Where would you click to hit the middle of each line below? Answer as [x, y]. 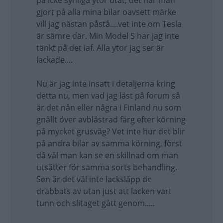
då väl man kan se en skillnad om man [107, 155]
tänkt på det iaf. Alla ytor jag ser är [100, 48]
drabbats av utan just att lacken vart [104, 191]
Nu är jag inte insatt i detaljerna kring [106, 84]
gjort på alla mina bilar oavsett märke [106, 12]
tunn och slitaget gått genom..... [96, 203]
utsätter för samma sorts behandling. [107, 167]
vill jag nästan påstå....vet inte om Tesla [109, 24]
